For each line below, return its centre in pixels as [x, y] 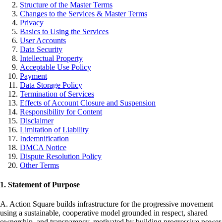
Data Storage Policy [51, 85]
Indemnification [44, 138]
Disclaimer [37, 120]
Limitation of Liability [54, 129]
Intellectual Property [51, 58]
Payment [33, 76]
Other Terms [39, 165]
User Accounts [43, 40]
